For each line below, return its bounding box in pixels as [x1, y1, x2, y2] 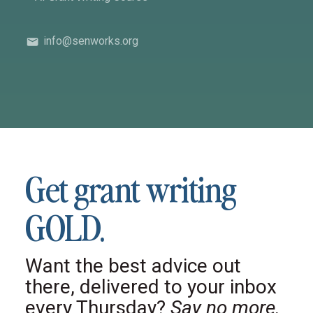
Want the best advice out [25, 254, 241, 278]
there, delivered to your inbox [25, 275, 277, 299]
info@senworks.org [43, 34, 139, 48]
